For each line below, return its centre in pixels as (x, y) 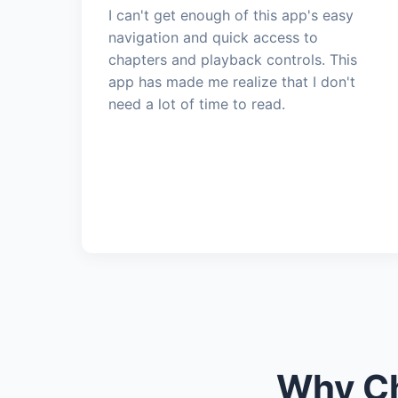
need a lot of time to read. (197, 103)
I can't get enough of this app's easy (231, 15)
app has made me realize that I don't (232, 81)
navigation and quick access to (213, 37)
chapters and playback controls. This (233, 59)
